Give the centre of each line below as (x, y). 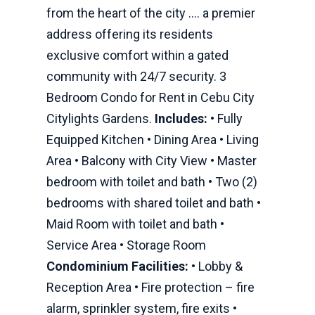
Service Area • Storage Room (126, 245)
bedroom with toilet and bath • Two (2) (152, 182)
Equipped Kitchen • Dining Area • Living (153, 140)
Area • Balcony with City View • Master (152, 161)
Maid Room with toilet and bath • (135, 224)
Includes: (181, 118)
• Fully (225, 118)
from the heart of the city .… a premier (151, 13)
